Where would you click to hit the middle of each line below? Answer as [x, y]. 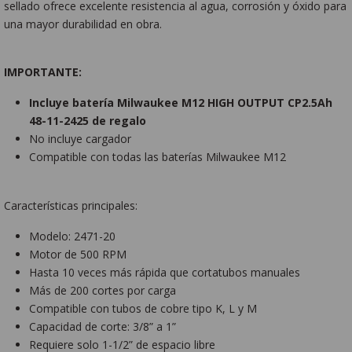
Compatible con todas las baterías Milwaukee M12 [158, 157]
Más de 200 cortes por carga [103, 290]
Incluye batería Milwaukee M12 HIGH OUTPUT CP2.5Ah [181, 103]
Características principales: [71, 205]
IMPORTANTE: [43, 72]
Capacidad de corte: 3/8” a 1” [103, 326]
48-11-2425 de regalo [88, 121]
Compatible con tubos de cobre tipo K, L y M [143, 308]
